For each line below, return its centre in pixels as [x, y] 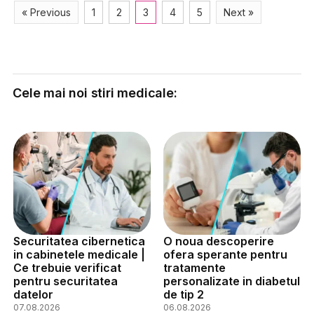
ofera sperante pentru [225, 254]
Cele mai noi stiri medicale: [95, 93]
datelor [34, 294]
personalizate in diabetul [231, 281]
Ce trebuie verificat [67, 267]
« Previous [47, 12]
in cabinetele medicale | [79, 254]
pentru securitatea [66, 281]
